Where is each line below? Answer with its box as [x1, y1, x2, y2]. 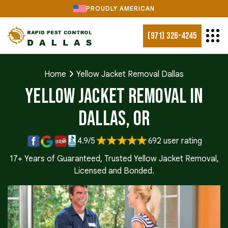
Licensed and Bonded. [74, 166, 154, 177]
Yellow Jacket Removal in [25, 84, 203, 109]
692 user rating [148, 136, 202, 147]
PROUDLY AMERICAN [86, 5, 155, 12]
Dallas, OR [78, 107, 150, 131]
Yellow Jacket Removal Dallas [76, 69, 184, 79]
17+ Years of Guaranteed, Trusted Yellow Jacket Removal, [9, 154, 219, 164]
